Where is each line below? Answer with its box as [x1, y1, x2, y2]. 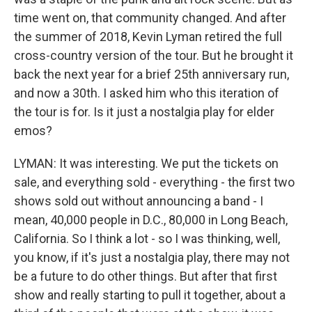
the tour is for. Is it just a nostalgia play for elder [14, 104, 274, 119]
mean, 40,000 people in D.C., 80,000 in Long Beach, [14, 212, 288, 227]
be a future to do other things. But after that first [14, 269, 277, 283]
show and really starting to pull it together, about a [14, 288, 286, 302]
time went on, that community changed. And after [14, 10, 286, 25]
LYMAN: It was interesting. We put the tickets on [14, 156, 279, 171]
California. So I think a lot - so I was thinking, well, [14, 231, 280, 246]
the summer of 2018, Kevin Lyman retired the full [14, 29, 282, 44]
